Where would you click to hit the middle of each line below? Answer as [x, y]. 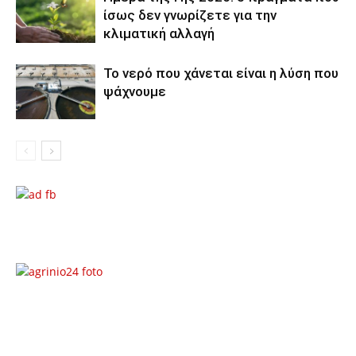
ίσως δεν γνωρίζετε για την [190, 15]
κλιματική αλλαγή [159, 33]
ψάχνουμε [135, 91]
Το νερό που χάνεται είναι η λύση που [221, 73]
